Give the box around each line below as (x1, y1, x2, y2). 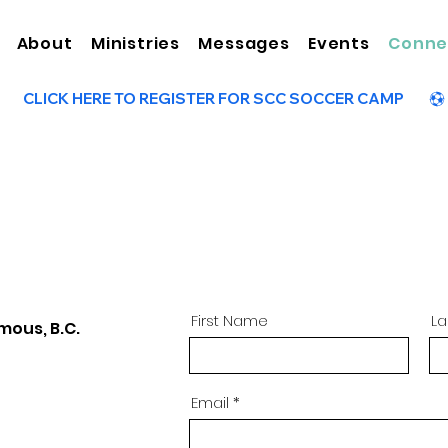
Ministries (91, 32, 181, 55)
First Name (191, 310, 268, 331)
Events (308, 32, 370, 55)
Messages (198, 32, 290, 55)
